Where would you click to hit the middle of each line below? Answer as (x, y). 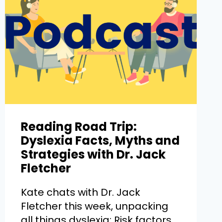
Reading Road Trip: (79, 126)
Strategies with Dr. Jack (93, 154)
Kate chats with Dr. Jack (80, 192)
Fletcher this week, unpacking (94, 206)
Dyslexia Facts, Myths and (100, 140)
